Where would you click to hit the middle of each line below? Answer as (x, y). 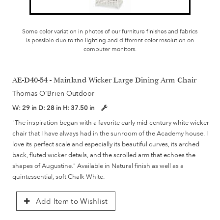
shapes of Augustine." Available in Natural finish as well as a (98, 166)
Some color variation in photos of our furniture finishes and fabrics (110, 32)
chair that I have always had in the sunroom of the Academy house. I (110, 133)
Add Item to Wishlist (71, 202)
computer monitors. (110, 49)
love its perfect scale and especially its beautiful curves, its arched (106, 144)
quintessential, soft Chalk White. (58, 177)
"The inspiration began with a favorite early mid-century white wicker (111, 123)
